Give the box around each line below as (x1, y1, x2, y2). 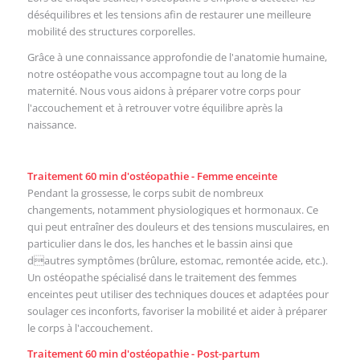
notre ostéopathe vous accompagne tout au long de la (27, 66, 287, 81)
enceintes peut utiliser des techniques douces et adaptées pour (27, 287, 329, 302)
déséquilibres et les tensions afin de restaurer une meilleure (27, 6, 311, 22)
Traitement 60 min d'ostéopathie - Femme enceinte (27, 169, 277, 184)
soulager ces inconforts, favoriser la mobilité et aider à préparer (27, 304, 327, 319)
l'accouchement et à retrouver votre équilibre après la (27, 100, 283, 115)
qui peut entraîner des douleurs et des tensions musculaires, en (27, 219, 329, 235)
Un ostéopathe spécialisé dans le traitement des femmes (27, 270, 297, 285)
